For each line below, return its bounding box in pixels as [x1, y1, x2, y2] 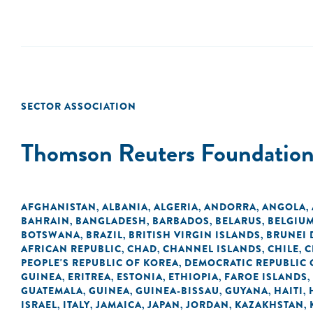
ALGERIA [154, 200, 198, 214]
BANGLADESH [75, 214, 147, 228]
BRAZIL [86, 228, 123, 242]
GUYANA [225, 284, 268, 298]
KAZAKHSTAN [235, 298, 304, 312]
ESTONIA [117, 270, 163, 284]
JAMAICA [96, 298, 142, 312]
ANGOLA [262, 200, 306, 214]
